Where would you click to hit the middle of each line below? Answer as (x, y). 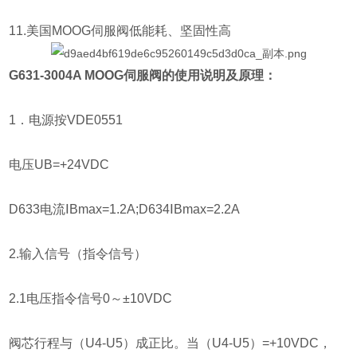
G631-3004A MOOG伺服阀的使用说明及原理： (143, 76)
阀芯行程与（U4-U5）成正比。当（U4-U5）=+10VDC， (171, 343)
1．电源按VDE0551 (66, 120)
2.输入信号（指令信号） (78, 254)
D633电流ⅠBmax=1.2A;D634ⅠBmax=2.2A (125, 210)
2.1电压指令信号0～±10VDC (91, 299)
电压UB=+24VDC (59, 165)
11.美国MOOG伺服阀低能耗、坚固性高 (122, 31)
